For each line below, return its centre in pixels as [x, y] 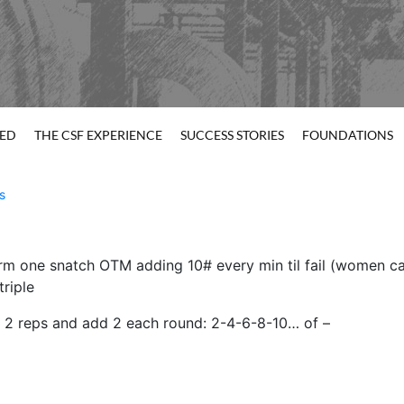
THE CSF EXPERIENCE [98, 135]
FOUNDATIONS [347, 135]
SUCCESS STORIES [232, 135]
